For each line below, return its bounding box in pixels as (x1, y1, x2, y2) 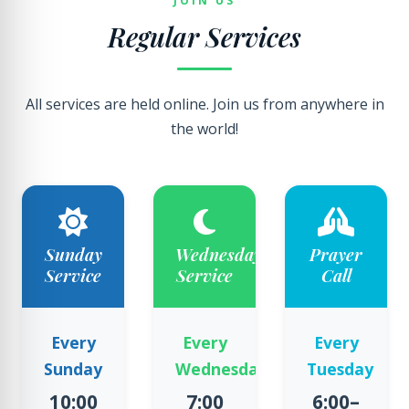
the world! (171, 119, 238, 139)
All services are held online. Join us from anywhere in (25, 94, 384, 114)
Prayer (309, 243, 362, 266)
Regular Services (108, 19, 301, 54)
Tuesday (307, 358, 373, 380)
